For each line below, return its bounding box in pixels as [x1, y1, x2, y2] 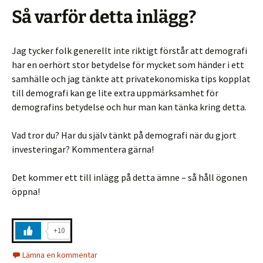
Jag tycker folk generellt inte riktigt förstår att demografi [12, 44, 247, 56]
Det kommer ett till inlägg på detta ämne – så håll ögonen [12, 171, 247, 183]
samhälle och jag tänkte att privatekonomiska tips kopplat [12, 72, 251, 85]
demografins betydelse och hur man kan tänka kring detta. [12, 100, 247, 113]
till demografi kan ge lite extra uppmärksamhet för [12, 86, 218, 99]
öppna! [12, 185, 40, 197]
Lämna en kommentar [22, 249, 97, 260]
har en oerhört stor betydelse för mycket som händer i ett [12, 58, 244, 70]
